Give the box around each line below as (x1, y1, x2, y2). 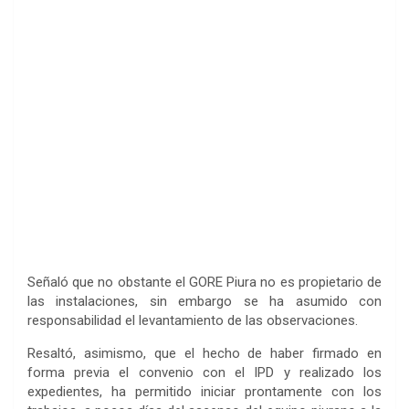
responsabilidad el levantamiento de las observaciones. (27, 311, 358, 329)
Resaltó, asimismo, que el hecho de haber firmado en (27, 344, 382, 362)
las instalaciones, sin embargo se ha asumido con (27, 292, 382, 309)
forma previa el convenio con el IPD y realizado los (27, 363, 382, 381)
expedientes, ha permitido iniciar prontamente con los (27, 383, 382, 400)
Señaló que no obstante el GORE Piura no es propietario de (27, 273, 382, 290)
